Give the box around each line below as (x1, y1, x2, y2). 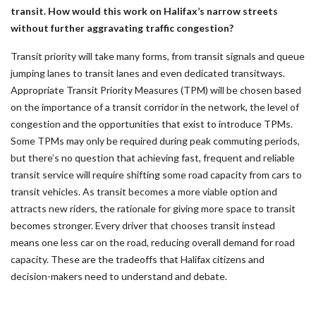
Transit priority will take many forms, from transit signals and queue (11, 50, 305, 62)
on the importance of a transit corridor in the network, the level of (11, 101, 299, 113)
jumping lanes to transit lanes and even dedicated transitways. (11, 67, 285, 79)
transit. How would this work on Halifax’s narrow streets (11, 5, 278, 17)
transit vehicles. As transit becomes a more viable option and (11, 186, 277, 197)
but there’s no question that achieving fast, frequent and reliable (11, 152, 295, 164)
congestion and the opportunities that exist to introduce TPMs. (11, 118, 293, 130)
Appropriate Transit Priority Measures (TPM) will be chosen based (11, 84, 301, 96)
